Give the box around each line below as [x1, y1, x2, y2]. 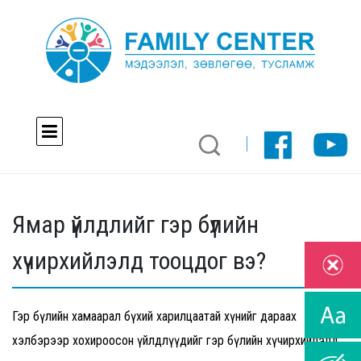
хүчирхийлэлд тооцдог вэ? [12, 247, 266, 276]
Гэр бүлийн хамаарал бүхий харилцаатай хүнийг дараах [12, 309, 297, 325]
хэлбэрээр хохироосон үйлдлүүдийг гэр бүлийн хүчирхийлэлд [12, 333, 338, 349]
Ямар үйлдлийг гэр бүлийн [12, 210, 259, 239]
